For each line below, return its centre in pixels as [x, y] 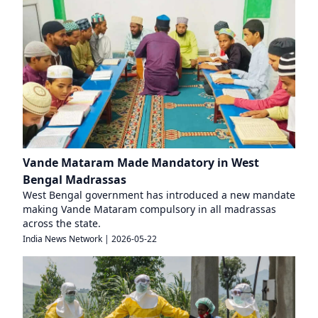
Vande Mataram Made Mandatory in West [141, 163]
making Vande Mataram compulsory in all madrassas [149, 209]
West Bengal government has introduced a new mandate [159, 195]
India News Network [62, 239]
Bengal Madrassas [75, 180]
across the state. [62, 223]
